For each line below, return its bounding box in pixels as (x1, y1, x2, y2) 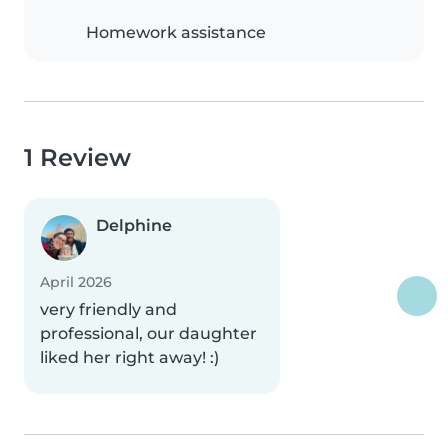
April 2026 (40, 273, 112, 291)
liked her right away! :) (40, 348, 219, 367)
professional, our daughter (40, 324, 257, 343)
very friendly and (40, 300, 177, 319)
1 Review (24, 143, 131, 172)
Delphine (96, 216, 172, 235)
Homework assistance (86, 23, 266, 42)
